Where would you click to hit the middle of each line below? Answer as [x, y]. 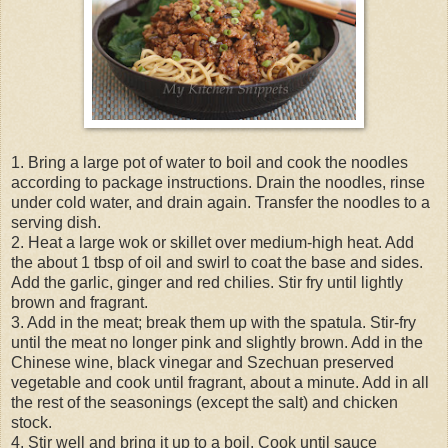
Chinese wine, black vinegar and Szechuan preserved [202, 362]
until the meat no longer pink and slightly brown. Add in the [217, 342]
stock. [31, 422]
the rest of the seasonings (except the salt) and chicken [204, 402]
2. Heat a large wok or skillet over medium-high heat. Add [212, 242]
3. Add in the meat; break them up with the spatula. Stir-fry [213, 322]
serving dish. [56, 222]
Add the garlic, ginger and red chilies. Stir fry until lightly [207, 282]
